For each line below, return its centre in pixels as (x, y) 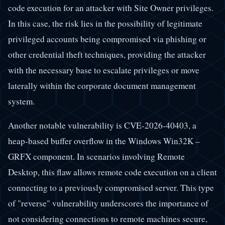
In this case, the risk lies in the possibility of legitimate (105, 23)
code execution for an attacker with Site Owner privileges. (111, 8)
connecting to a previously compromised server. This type (111, 187)
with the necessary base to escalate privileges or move (104, 70)
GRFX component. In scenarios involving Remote (96, 156)
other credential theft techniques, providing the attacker (107, 54)
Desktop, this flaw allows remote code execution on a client (113, 172)
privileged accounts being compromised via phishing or (107, 39)
